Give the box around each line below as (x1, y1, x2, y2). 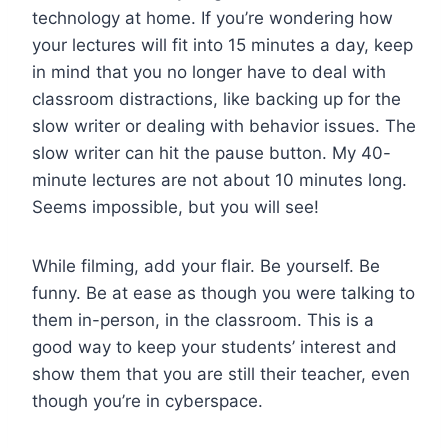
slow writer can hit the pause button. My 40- (32, 142, 391, 163)
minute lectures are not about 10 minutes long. (32, 169, 407, 190)
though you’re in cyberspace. (32, 390, 263, 411)
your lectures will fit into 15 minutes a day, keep (32, 34, 413, 55)
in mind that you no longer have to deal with (32, 61, 386, 82)
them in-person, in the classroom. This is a (32, 309, 374, 330)
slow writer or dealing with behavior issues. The (32, 115, 416, 136)
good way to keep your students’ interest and (32, 336, 397, 357)
